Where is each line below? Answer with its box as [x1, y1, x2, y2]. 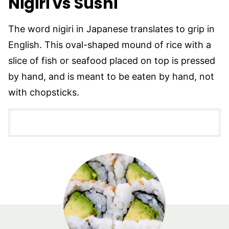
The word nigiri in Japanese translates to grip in [8, 24, 215, 35]
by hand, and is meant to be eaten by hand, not [8, 71, 214, 82]
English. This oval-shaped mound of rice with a [8, 39, 211, 51]
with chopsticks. [8, 87, 79, 98]
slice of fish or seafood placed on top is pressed [8, 55, 215, 66]
